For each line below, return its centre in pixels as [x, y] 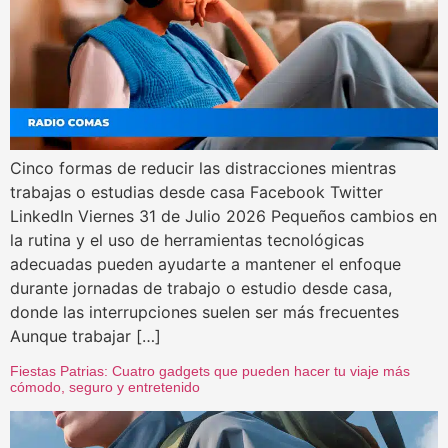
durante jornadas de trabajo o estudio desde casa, [201, 288]
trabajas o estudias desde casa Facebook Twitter [196, 192]
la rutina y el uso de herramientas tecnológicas [187, 240]
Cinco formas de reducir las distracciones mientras [203, 168]
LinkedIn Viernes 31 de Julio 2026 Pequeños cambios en [223, 216]
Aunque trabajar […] [85, 336]
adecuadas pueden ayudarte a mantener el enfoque [205, 264]
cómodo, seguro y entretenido [105, 386]
